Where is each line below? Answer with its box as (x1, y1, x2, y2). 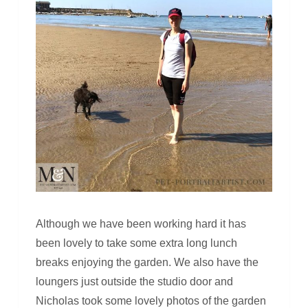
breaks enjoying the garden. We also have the (35, 256, 258, 269)
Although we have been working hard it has (35, 218, 246, 230)
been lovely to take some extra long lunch (35, 237, 237, 250)
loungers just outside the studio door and (35, 276, 233, 288)
